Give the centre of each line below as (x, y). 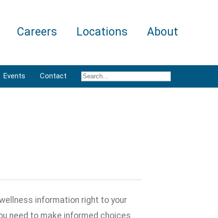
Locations (102, 32)
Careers (37, 32)
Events (14, 76)
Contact (53, 76)
